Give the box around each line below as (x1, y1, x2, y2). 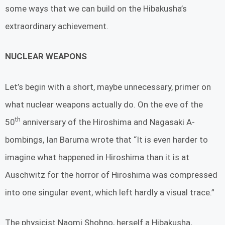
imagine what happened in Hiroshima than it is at (5, 152, 189, 162)
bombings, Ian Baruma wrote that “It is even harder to (5, 134, 208, 145)
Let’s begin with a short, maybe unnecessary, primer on (5, 81, 211, 92)
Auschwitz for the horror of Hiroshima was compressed (5, 169, 217, 180)
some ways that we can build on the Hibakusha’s (5, 3, 187, 14)
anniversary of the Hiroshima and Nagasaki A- (21, 117, 195, 127)
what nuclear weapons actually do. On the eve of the (5, 99, 203, 109)
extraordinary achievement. (5, 21, 108, 31)
